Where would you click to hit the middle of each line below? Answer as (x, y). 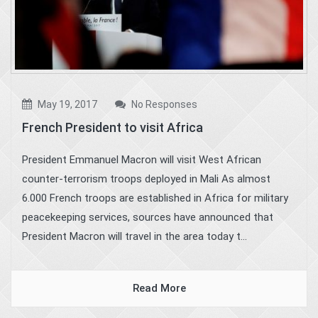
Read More (159, 289)
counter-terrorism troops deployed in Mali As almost (146, 179)
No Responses (163, 105)
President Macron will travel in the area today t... (135, 237)
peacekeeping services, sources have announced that (148, 218)
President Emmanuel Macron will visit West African (142, 160)
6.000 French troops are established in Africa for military (155, 198)
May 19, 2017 (66, 105)
